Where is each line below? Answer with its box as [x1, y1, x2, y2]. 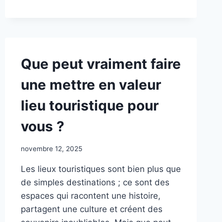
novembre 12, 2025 [20, 144, 82, 153]
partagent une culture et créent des [20, 204, 163, 214]
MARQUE [70, 20, 103, 29]
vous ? [20, 118, 64, 135]
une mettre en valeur [20, 76, 161, 94]
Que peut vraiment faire [20, 55, 181, 73]
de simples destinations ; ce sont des [20, 177, 169, 187]
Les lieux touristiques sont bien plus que [20, 164, 181, 174]
